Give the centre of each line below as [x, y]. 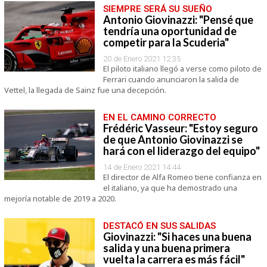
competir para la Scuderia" [166, 42]
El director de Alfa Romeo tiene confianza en [182, 177]
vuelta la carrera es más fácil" [174, 259]
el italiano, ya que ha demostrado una [170, 188]
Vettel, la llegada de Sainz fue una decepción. [85, 90]
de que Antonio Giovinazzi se [173, 139]
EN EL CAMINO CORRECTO [159, 117]
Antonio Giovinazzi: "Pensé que [178, 20]
